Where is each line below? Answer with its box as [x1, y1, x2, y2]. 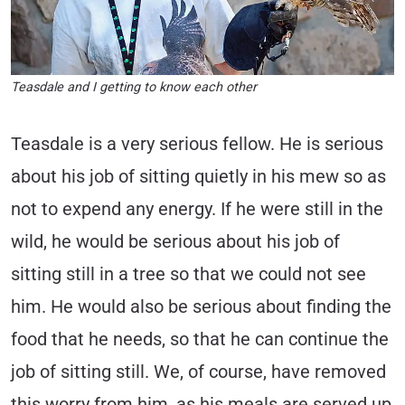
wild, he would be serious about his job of [11, 231, 340, 253]
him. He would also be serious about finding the [11, 297, 391, 318]
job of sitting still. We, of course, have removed [11, 362, 386, 383]
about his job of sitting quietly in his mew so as [11, 166, 386, 188]
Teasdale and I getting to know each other [11, 80, 257, 96]
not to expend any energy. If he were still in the [11, 199, 383, 221]
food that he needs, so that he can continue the [11, 329, 389, 351]
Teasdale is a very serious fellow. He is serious [11, 134, 383, 155]
